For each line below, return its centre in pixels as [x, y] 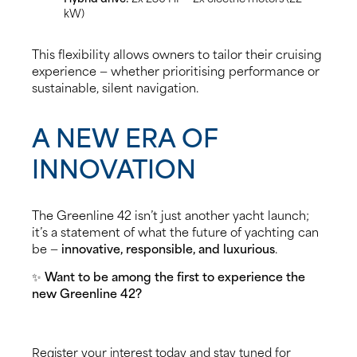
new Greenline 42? [87, 293]
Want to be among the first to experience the [175, 276]
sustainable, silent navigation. [115, 87]
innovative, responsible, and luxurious [168, 248]
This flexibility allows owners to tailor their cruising [177, 54]
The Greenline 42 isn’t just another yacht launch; [171, 215]
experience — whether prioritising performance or [176, 71]
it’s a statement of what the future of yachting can [175, 231]
